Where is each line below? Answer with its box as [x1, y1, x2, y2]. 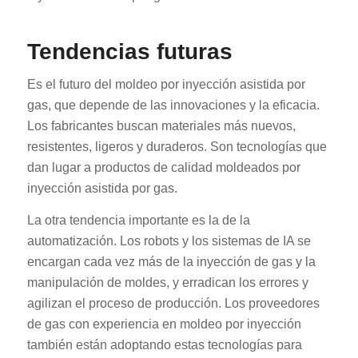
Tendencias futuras [26, 38, 233, 64]
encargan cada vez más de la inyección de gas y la [26, 254, 316, 268]
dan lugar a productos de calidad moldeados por [26, 161, 300, 175]
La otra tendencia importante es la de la [26, 213, 250, 227]
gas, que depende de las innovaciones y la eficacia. [26, 98, 320, 113]
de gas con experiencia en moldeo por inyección [26, 316, 301, 331]
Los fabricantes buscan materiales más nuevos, [26, 119, 296, 133]
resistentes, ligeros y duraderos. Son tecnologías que [26, 140, 327, 154]
